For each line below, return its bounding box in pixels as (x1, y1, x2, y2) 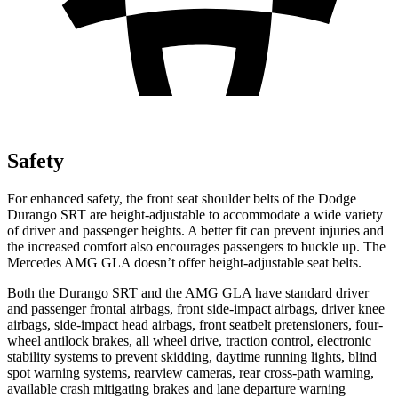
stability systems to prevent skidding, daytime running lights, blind (7, 348, 377, 364)
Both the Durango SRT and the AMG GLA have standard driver (7, 284, 369, 300)
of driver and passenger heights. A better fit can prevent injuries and (7, 222, 384, 238)
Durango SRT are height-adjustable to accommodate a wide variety (7, 206, 383, 222)
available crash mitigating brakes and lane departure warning (7, 380, 346, 396)
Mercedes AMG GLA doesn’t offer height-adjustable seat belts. (7, 254, 362, 270)
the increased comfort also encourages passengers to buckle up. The (7, 238, 386, 254)
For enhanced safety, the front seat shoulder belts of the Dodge (7, 190, 356, 206)
